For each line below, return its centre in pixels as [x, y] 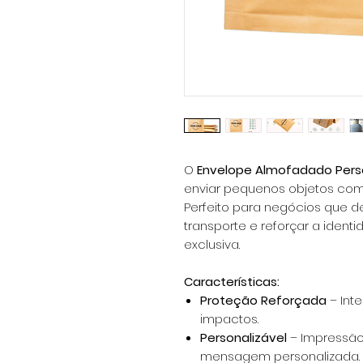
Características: [232, 281]
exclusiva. [212, 244]
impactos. [229, 318]
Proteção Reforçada [263, 300]
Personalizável [243, 337]
